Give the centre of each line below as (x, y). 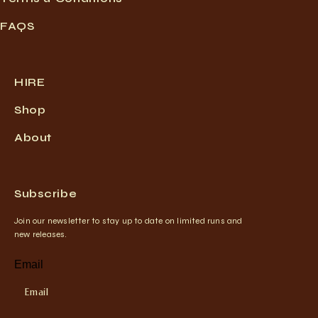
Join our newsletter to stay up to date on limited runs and (128, 221)
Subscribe (46, 193)
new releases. (41, 234)
